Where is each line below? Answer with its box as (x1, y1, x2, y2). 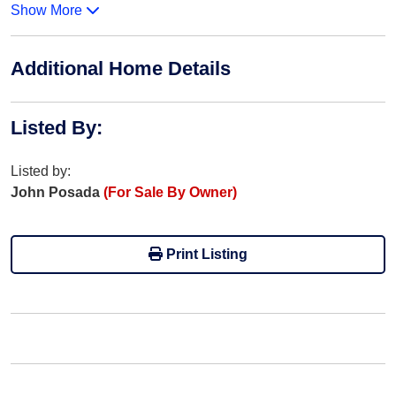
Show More (11, 3, 86, 18)
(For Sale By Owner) (103, 185, 237, 200)
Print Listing (163, 247, 247, 262)
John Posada (11, 185, 103, 200)
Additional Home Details (11, 57, 231, 80)
